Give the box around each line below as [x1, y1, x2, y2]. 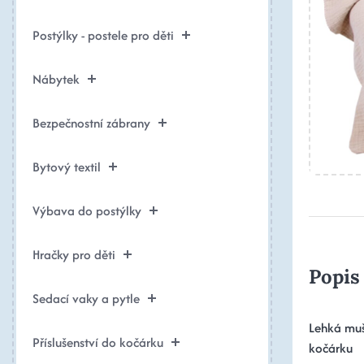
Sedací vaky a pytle [32, 288, 140, 308]
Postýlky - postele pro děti [32, 25, 174, 45]
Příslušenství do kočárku [32, 332, 163, 352]
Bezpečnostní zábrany [32, 113, 150, 132]
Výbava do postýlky [32, 201, 141, 220]
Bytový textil [32, 157, 101, 176]
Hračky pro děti [32, 245, 115, 264]
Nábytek [32, 69, 80, 89]
